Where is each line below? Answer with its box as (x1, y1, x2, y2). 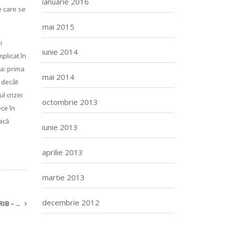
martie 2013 (42, 172, 85, 182)
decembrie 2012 (42, 197, 99, 207)
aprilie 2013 (42, 147, 83, 157)
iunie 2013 (42, 122, 78, 132)
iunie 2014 (42, 47, 78, 57)
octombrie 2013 (42, 97, 98, 107)
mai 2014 (42, 72, 74, 82)
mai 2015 (42, 22, 74, 32)
